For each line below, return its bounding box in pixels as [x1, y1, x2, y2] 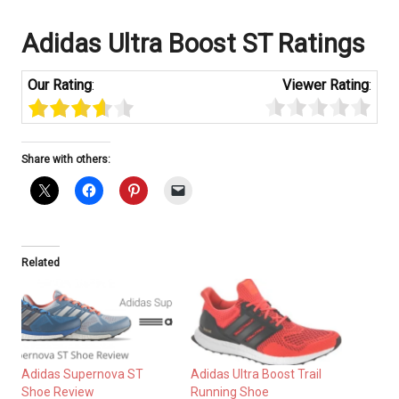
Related [21, 256, 60, 269]
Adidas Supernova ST [21, 367, 143, 382]
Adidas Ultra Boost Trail [191, 367, 322, 382]
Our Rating [28, 76, 93, 94]
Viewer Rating [281, 76, 369, 94]
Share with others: [21, 152, 110, 166]
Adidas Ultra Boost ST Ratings [21, 28, 365, 59]
